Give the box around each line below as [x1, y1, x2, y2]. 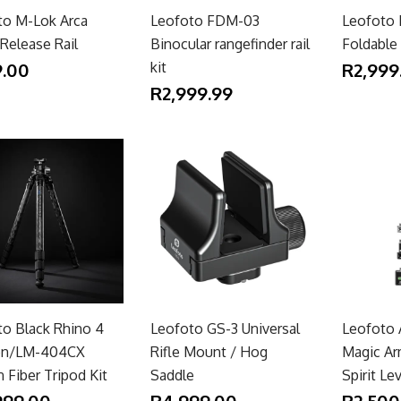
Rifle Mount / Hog [149, 342, 268, 361]
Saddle [149, 365, 194, 384]
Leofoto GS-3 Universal [149, 319, 300, 337]
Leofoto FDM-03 [149, 11, 260, 30]
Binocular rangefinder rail [149, 34, 310, 53]
